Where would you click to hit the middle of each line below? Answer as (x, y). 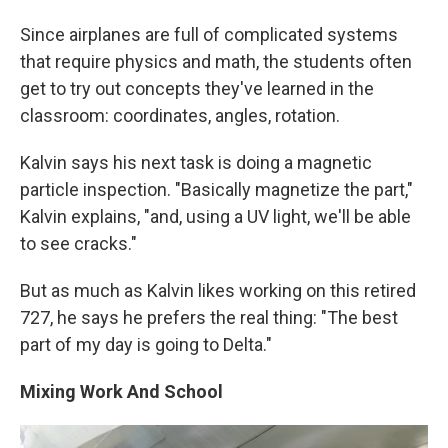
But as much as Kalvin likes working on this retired (218, 290)
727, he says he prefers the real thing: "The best (209, 317)
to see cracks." (78, 243)
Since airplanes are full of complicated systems (209, 34)
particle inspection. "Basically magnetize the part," (216, 189)
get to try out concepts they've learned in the (197, 88)
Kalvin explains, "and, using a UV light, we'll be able (215, 216)
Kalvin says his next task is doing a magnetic (196, 162)
